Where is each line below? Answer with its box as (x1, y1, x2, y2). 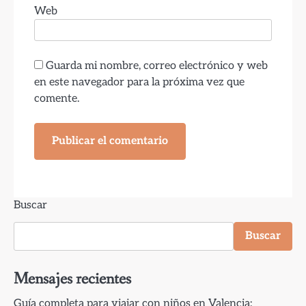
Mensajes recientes (14, 268, 131, 290)
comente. (34, 92, 79, 106)
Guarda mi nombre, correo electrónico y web (46, 59, 268, 73)
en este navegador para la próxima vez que (34, 75, 245, 89)
